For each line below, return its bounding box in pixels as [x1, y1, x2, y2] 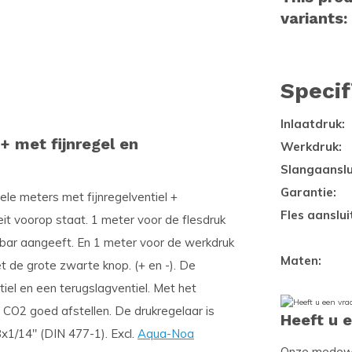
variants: [280, 9, 347, 27]
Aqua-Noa [137, 326, 194, 341]
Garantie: [280, 185, 336, 200]
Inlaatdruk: [280, 116, 345, 131]
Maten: [280, 253, 321, 268]
